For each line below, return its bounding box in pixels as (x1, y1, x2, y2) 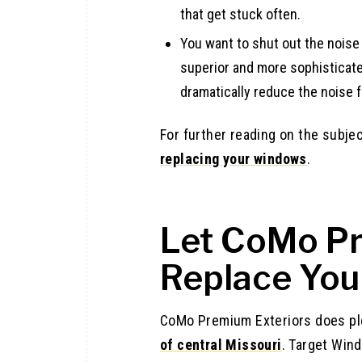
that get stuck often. (180, 6, 301, 23)
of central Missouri (160, 336, 282, 354)
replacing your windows (160, 150, 307, 168)
